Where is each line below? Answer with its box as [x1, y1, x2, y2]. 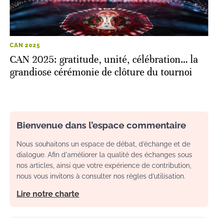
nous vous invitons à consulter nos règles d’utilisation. [17, 172, 185, 181]
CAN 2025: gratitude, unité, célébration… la [10, 54, 198, 66]
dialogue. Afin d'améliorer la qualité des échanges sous [17, 151, 192, 159]
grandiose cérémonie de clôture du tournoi [10, 66, 192, 79]
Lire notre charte [17, 189, 79, 199]
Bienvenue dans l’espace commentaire [17, 120, 186, 131]
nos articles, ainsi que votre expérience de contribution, [17, 162, 191, 170]
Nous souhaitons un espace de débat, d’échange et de [17, 140, 190, 148]
